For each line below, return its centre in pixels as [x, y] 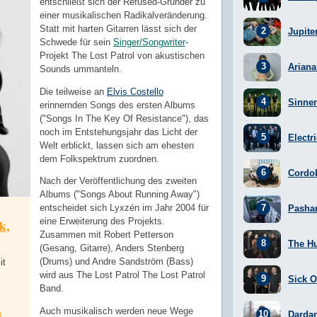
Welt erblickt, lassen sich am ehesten [116, 145]
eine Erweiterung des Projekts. [102, 221]
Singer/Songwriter [149, 42]
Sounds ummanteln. [80, 69]
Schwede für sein [76, 42]
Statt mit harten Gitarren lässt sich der [118, 28]
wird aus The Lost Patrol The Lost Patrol [122, 275]
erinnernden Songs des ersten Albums [117, 105]
